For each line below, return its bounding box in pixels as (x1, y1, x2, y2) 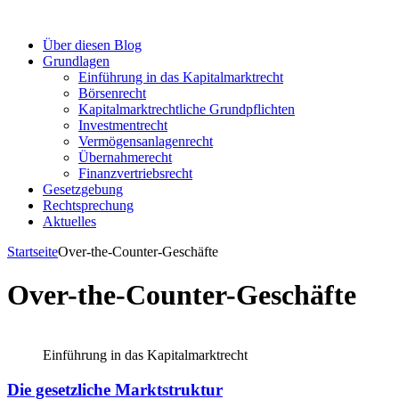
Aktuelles (43, 214, 96, 229)
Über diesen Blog (43, 37, 142, 53)
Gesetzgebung (43, 182, 123, 197)
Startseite (7, 244, 58, 259)
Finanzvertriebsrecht (78, 166, 192, 181)
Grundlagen (43, 53, 110, 69)
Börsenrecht (78, 85, 146, 101)
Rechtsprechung (43, 198, 134, 213)
